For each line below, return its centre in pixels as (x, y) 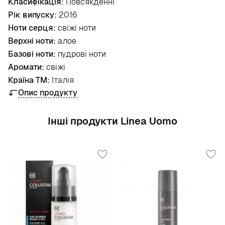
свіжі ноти (76, 28)
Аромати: (26, 67)
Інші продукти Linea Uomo (113, 121)
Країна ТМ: (29, 80)
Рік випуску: (32, 15)
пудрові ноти (81, 54)
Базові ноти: (32, 54)
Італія (62, 80)
